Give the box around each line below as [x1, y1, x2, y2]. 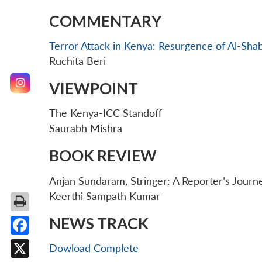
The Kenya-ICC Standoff [49, 107, 162, 120]
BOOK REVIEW [49, 146, 157, 166]
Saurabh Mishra [49, 122, 122, 135]
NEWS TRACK [49, 213, 149, 233]
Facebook [20, 237, 64, 250]
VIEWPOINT [49, 79, 138, 98]
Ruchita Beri [49, 55, 106, 68]
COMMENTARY [49, 11, 161, 30]
